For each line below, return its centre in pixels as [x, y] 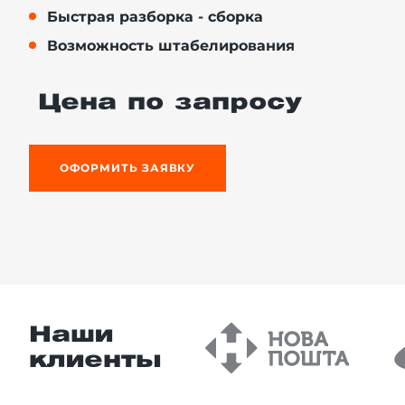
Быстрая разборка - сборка [155, 17]
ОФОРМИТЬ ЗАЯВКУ [128, 168]
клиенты [95, 360]
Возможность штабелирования [171, 46]
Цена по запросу [170, 104]
